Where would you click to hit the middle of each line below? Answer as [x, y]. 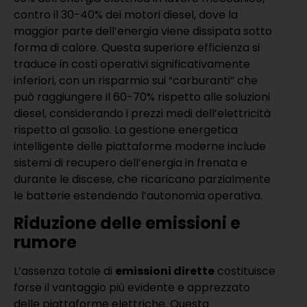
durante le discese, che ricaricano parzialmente [142, 180]
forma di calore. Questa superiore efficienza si [137, 48]
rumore [45, 243]
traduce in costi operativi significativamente [132, 64]
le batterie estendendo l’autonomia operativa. [138, 196]
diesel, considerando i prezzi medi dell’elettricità [142, 114]
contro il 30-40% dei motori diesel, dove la [126, 15]
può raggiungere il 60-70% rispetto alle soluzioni [142, 97]
